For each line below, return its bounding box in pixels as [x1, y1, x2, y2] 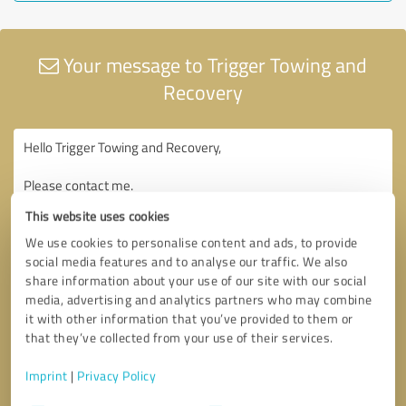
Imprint [25, 367, 68, 384]
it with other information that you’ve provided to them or [25, 310, 353, 327]
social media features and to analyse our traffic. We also [25, 253, 348, 270]
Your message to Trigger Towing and [59, 50, 367, 79]
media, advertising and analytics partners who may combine [25, 291, 372, 308]
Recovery [163, 77, 243, 106]
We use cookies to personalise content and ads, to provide [25, 234, 358, 251]
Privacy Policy [77, 367, 157, 384]
